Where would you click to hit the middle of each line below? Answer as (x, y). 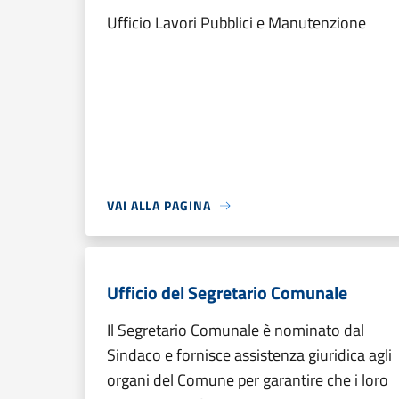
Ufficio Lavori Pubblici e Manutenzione (236, 23)
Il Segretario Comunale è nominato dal (236, 330)
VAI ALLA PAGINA (159, 205)
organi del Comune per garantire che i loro (248, 380)
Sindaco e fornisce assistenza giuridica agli (249, 355)
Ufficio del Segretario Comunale (227, 293)
